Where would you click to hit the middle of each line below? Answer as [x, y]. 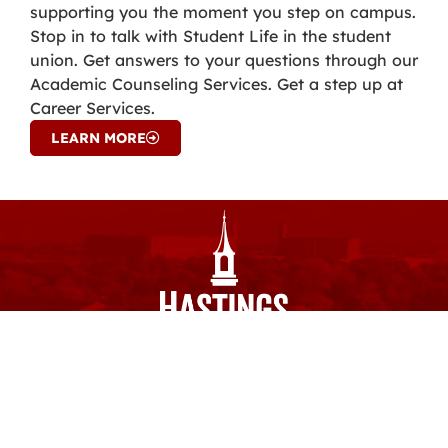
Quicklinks [269, 405]
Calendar [196, 369]
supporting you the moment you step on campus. [223, 12]
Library [378, 369]
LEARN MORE [98, 138]
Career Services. [92, 108]
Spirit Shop [290, 369]
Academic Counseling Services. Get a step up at [216, 84]
